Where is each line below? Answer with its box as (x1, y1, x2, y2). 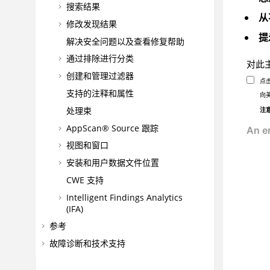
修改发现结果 (66, 17, 117, 30)
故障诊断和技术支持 (49, 237, 125, 250)
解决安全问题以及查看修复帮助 (66, 35, 184, 47)
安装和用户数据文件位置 (66, 157, 159, 169)
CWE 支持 (66, 174, 104, 186)
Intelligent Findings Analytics (66, 191, 183, 203)
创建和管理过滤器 (66, 70, 134, 82)
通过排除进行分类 (66, 52, 134, 64)
